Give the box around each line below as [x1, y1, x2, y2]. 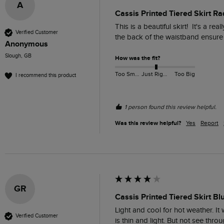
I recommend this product [15, 72, 76, 79]
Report [200, 119, 218, 126]
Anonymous [5, 38, 48, 49]
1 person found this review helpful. [124, 103, 216, 110]
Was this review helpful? [115, 119, 181, 127]
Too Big [174, 70, 195, 78]
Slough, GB [5, 52, 31, 59]
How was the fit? [115, 54, 160, 62]
